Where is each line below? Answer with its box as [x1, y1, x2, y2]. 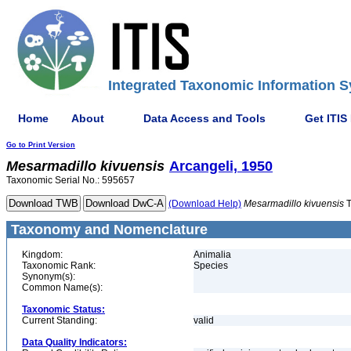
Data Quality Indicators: [22, 337, 127, 348]
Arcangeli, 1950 [169, 158, 273, 174]
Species [194, 260, 228, 271]
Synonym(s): [22, 271, 75, 282]
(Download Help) [168, 198, 241, 209]
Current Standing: [22, 315, 97, 326]
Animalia [194, 249, 231, 260]
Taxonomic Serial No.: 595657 [6, 175, 135, 186]
